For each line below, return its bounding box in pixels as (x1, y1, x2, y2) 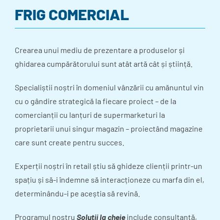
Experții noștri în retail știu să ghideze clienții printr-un (15, 161, 202, 171)
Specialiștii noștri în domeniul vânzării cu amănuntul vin (15, 82, 204, 92)
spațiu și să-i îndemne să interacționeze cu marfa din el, (15, 175, 204, 185)
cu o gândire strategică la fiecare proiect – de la (15, 96, 176, 106)
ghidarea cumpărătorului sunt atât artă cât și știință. (15, 59, 192, 69)
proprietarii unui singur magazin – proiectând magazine (15, 124, 203, 134)
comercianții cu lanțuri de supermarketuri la (15, 110, 165, 120)
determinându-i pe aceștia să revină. (15, 189, 140, 198)
